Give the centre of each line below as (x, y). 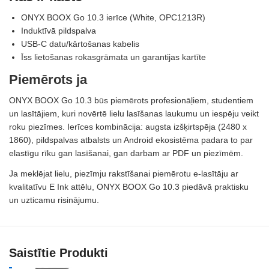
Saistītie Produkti (59, 252)
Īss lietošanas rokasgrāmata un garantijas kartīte (113, 57)
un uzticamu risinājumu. (54, 200)
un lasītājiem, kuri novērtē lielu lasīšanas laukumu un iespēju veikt (134, 113)
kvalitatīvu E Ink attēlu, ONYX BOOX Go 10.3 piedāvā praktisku (129, 186)
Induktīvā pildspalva (59, 30)
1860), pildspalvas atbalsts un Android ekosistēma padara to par (131, 140)
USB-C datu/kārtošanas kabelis (80, 44)
